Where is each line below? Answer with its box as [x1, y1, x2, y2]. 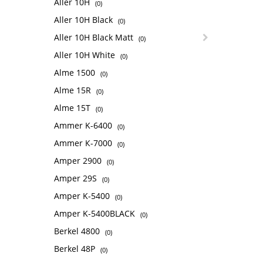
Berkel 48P [54, 243, 97, 255]
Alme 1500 [54, 67, 97, 79]
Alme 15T [54, 102, 93, 114]
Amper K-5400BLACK [54, 208, 137, 220]
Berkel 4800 [54, 225, 102, 237]
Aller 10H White [54, 49, 117, 61]
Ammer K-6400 [54, 120, 114, 131]
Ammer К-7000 [54, 137, 114, 149]
